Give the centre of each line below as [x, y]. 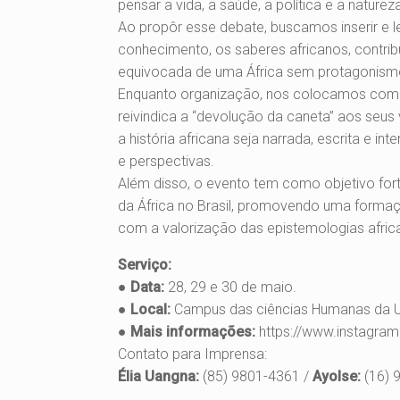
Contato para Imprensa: [192, 354]
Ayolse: [338, 377]
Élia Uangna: [158, 377]
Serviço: [145, 265]
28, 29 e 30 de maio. [230, 287]
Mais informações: [193, 332]
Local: [150, 310]
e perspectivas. [166, 162]
